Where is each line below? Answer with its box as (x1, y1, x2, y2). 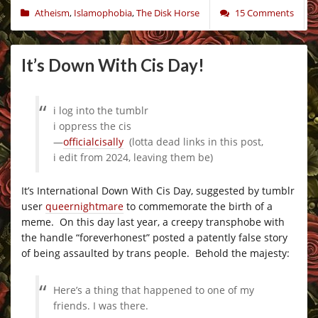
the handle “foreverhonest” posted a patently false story (21, 230, 287, 244)
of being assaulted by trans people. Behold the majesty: (21, 246, 290, 260)
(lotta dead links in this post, (124, 134, 263, 148)
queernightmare (45, 199, 124, 213)
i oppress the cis (53, 119, 131, 133)
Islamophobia (74, 6, 132, 19)
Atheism (35, 6, 70, 19)
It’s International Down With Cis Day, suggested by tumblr (21, 183, 295, 197)
